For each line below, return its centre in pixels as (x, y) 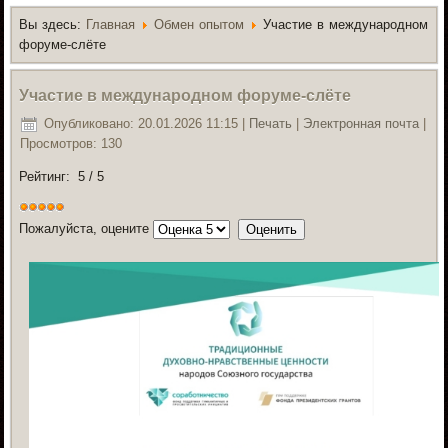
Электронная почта (363, 123)
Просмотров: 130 (71, 143)
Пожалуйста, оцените (84, 228)
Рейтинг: (49, 176)
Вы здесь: (53, 24)
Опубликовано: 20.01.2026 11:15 (141, 123)
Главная (111, 24)
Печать (273, 123)
